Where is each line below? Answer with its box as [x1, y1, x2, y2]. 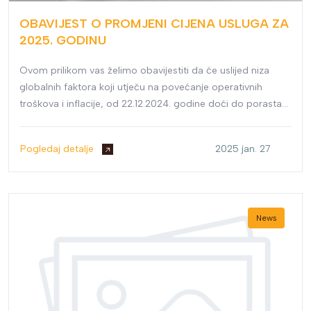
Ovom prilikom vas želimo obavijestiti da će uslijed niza [19, 65, 269, 76]
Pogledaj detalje [20, 143, 96, 155]
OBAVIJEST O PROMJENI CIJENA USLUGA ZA [19, 16, 289, 31]
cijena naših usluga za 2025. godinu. [19, 115, 183, 126]
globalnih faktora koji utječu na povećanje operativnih [19, 81, 262, 93]
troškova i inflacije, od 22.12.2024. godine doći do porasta [19, 98, 282, 110]
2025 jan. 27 [215, 143, 271, 155]
